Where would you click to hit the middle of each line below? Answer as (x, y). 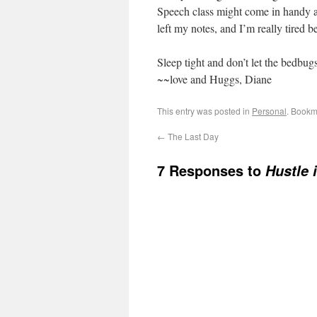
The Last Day (192, 136)
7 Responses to (211, 170)
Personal (269, 111)
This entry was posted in (204, 111)
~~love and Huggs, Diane (214, 79)
